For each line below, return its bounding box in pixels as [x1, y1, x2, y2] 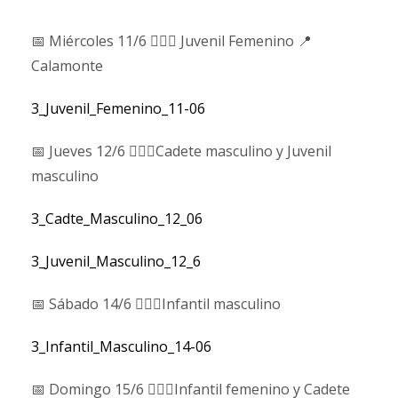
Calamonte [31, 55, 103, 76]
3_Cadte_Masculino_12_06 [31, 208, 203, 228]
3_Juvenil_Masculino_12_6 [31, 251, 201, 271]
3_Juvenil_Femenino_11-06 [31, 98, 205, 118]
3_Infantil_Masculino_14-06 [31, 336, 211, 356]
